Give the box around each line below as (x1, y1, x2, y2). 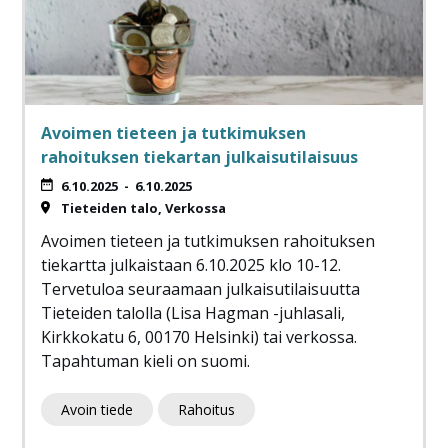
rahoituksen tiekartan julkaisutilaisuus (41, 146, 358, 169)
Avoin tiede (61, 400, 133, 420)
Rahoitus (178, 400, 235, 420)
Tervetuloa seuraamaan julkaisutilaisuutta (41, 278, 360, 301)
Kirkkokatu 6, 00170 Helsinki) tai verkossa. (41, 326, 357, 349)
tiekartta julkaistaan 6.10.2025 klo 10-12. (41, 254, 341, 277)
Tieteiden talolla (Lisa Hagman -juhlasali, (41, 302, 345, 325)
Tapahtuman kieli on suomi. (41, 350, 254, 373)
